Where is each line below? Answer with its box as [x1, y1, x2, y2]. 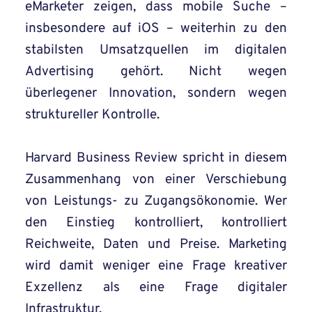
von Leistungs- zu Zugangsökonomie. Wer [25, 193, 287, 210]
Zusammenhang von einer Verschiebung [25, 171, 287, 189]
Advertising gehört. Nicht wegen [25, 63, 287, 81]
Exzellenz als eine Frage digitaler [25, 279, 287, 297]
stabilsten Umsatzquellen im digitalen [25, 42, 287, 59]
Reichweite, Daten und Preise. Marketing [25, 236, 287, 253]
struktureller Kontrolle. [25, 107, 159, 124]
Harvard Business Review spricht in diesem [25, 150, 287, 167]
